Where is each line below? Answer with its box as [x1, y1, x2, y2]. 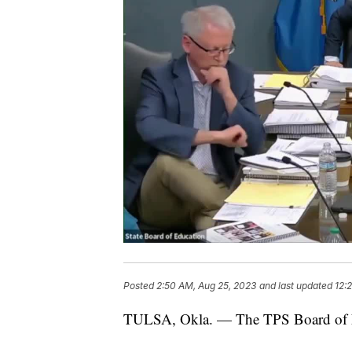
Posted [123, 280, 156, 292]
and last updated [259, 280, 332, 292]
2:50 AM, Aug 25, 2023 [156, 280, 256, 292]
